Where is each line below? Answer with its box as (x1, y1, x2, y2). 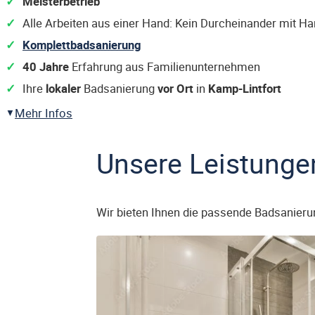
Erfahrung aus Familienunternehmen (69, 58, 260, 75)
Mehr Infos (15, 105, 72, 121)
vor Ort (157, 80, 193, 96)
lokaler (46, 80, 81, 96)
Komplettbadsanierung (22, 37, 141, 53)
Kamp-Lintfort (208, 80, 281, 96)
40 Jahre (22, 58, 69, 75)
